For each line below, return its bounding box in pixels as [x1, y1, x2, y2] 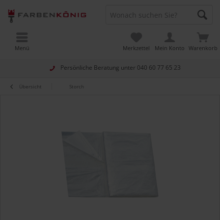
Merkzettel [122, 44, 150, 52]
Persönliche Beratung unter [60, 63, 137, 72]
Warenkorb [189, 44, 218, 52]
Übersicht [19, 83, 42, 90]
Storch [69, 83, 84, 90]
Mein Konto [155, 44, 185, 52]
